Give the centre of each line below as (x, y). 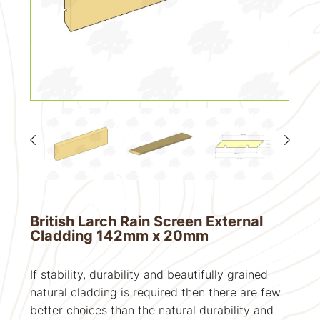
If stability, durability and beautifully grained (149, 274)
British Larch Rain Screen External (147, 221)
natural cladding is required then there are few (156, 292)
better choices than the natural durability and (152, 310)
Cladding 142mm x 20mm (120, 235)
